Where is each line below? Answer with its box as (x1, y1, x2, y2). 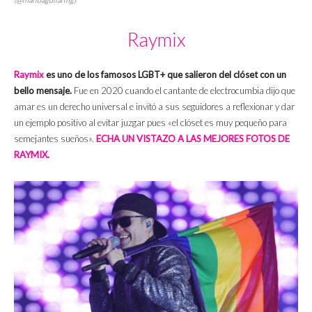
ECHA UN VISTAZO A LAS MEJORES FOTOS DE (96, 133, 290, 145)
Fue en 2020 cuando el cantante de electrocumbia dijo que (72, 85, 295, 97)
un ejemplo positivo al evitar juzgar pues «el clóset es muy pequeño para (14, 117, 287, 129)
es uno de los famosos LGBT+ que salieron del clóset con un (44, 69, 286, 81)
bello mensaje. (14, 85, 72, 97)
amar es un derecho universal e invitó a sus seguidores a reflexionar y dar (14, 101, 295, 113)
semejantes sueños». (14, 133, 96, 145)
